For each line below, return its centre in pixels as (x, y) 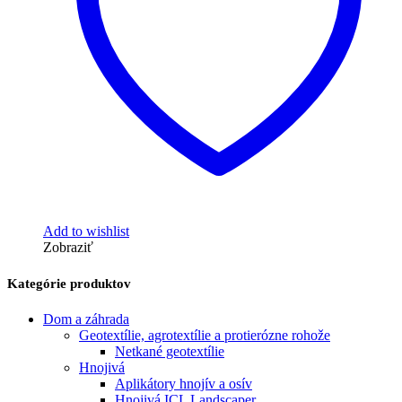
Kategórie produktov (69, 283)
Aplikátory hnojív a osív (184, 383)
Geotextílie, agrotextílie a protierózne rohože (205, 335)
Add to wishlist (86, 231)
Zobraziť (68, 247)
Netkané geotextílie (170, 351)
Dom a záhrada (86, 319)
